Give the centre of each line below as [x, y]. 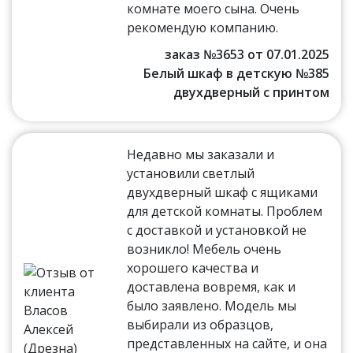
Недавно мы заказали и [201, 155]
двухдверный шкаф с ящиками [223, 193]
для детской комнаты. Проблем [225, 212]
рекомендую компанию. [203, 28]
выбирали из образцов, [201, 325]
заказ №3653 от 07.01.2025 [247, 55]
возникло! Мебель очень [204, 249]
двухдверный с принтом [251, 93]
